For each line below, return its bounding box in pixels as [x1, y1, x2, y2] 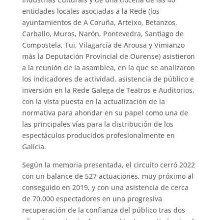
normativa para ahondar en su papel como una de [22, 108, 188, 118]
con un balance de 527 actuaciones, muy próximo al [22, 171, 193, 181]
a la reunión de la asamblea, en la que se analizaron [22, 63, 195, 73]
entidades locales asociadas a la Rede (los [22, 6, 160, 16]
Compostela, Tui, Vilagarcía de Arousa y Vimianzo [22, 40, 185, 50]
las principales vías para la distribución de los [22, 119, 173, 129]
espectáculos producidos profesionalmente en [22, 131, 175, 140]
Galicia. [22, 142, 46, 152]
